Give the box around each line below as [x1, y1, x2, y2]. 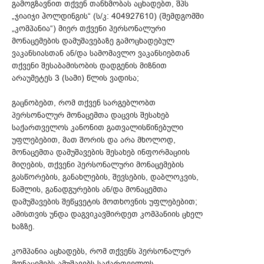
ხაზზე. [12, 220, 35, 232]
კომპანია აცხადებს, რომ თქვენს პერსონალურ [12, 245, 191, 257]
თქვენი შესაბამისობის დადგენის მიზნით [12, 60, 167, 71]
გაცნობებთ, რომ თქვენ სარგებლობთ [12, 97, 156, 108]
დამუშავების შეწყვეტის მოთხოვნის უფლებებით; [12, 196, 197, 207]
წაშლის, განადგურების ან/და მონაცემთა [12, 183, 167, 195]
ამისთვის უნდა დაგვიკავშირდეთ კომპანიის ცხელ [12, 208, 203, 220]
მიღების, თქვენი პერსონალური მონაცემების [12, 159, 184, 170]
